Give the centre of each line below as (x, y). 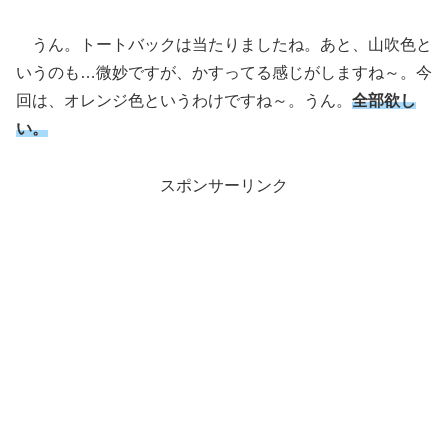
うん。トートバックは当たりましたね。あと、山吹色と (224, 45)
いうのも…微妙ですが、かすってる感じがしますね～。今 (224, 73)
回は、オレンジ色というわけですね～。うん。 (184, 101)
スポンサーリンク (224, 186)
